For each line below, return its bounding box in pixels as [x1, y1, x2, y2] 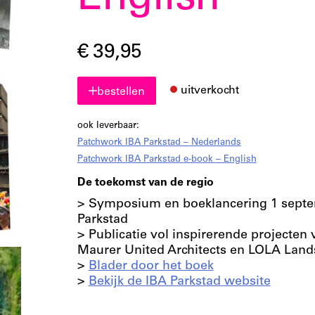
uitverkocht [180, 84, 239, 96]
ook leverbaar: [77, 122, 139, 131]
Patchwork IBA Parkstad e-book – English [77, 155, 257, 165]
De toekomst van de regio [77, 177, 214, 188]
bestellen [96, 86, 145, 98]
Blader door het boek [88, 260, 214, 273]
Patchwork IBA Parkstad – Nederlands [77, 139, 241, 148]
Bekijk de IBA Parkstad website [88, 276, 271, 288]
